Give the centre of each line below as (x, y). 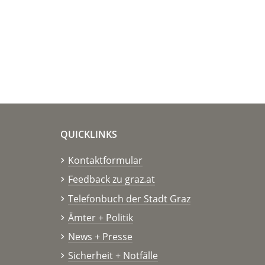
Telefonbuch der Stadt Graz (129, 198)
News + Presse (100, 237)
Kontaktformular (105, 161)
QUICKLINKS (89, 135)
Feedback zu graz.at (111, 180)
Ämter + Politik (100, 217)
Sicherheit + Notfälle (113, 256)
